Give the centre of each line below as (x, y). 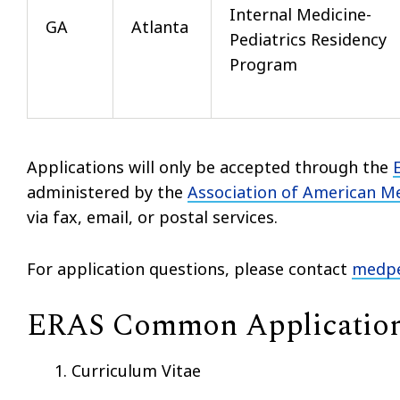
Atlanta (160, 26)
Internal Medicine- (300, 14)
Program (263, 64)
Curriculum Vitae (136, 370)
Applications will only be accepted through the (210, 167)
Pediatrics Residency (308, 39)
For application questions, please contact (187, 268)
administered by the (107, 192)
